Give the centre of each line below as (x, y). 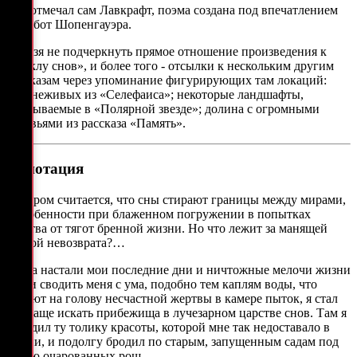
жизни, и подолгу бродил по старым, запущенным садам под (173, 341)
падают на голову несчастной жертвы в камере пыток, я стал (172, 298)
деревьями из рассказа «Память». (96, 124)
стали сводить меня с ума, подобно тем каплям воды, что (162, 284)
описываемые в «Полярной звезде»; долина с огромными (163, 109)
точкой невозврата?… (66, 242)
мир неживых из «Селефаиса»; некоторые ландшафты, (155, 95)
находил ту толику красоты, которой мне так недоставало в (168, 327)
